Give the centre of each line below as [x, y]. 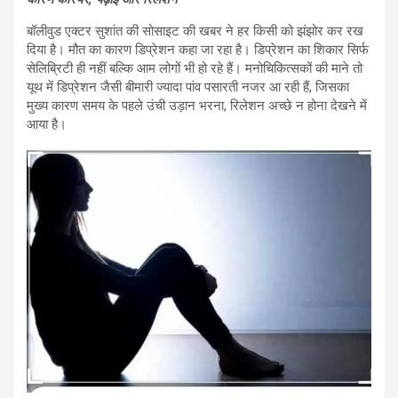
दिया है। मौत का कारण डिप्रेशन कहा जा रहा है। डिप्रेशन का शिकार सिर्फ [198, 50]
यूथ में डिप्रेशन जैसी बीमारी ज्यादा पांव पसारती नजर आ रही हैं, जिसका [188, 88]
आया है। [47, 125]
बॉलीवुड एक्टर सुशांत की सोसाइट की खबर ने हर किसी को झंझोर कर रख [195, 32]
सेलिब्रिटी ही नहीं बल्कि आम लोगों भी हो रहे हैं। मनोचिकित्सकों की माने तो [195, 69]
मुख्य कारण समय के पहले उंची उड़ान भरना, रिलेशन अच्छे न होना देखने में [197, 106]
